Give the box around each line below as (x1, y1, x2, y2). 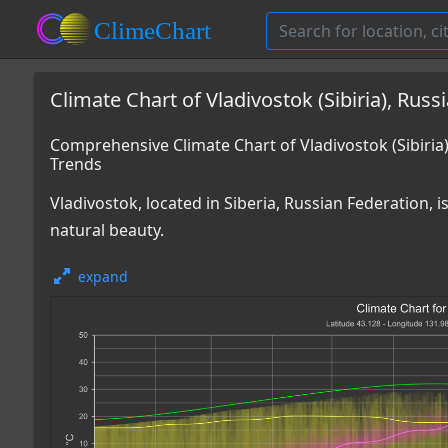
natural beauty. (50, 219, 164, 241)
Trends (50, 153, 102, 175)
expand (78, 267, 128, 286)
